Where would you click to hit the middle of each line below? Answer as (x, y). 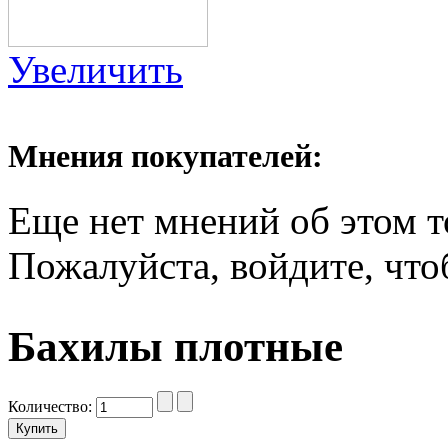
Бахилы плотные (175, 347)
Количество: (52, 407)
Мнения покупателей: (165, 156)
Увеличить (95, 70)
